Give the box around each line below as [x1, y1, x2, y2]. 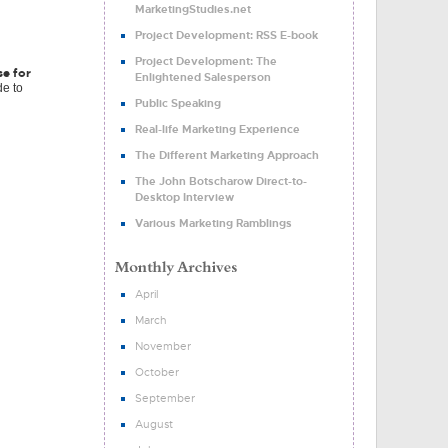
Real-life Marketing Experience [135, 122, 300, 136]
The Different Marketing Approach [135, 148, 319, 162]
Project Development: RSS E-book [135, 28, 318, 42]
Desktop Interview [135, 190, 234, 204]
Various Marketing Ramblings [135, 216, 292, 230]
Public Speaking [135, 96, 221, 110]
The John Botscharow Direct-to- [135, 174, 307, 188]
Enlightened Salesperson [135, 70, 271, 84]
